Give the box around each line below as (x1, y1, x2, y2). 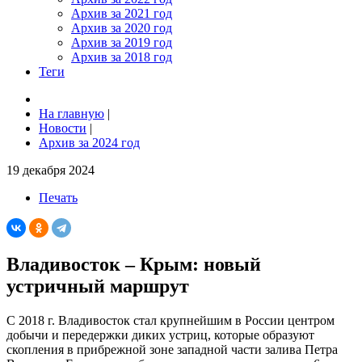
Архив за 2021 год (71, 6, 172, 20)
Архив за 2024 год (39, 136, 140, 149)
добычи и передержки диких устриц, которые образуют (6, 327, 314, 342)
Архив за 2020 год (71, 21, 172, 35)
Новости (39, 121, 86, 135)
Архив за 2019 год (71, 36, 172, 49)
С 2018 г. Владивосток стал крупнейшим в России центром (6, 313, 335, 327)
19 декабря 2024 (6, 163, 95, 177)
